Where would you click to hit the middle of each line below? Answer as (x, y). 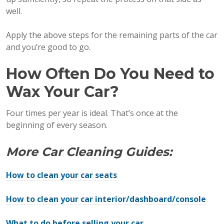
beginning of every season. (57, 125)
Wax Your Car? (62, 91)
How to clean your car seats (61, 175)
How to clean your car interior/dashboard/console (106, 199)
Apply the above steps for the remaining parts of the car (112, 35)
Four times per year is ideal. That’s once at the (92, 113)
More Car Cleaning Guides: (89, 151)
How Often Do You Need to (110, 73)
